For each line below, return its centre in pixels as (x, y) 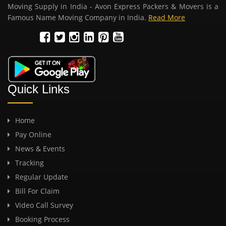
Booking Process (42, 219)
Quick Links (39, 89)
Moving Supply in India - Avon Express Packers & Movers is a (113, 6)
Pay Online (33, 134)
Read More (167, 17)
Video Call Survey (44, 205)
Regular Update (42, 177)
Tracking (30, 162)
